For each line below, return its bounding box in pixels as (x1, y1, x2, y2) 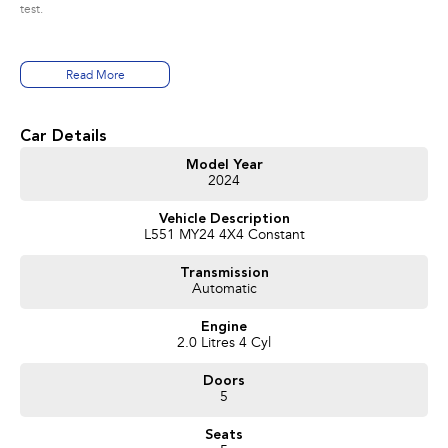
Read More (65, 70, 125, 83)
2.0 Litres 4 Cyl (177, 337, 271, 352)
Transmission (179, 266, 269, 281)
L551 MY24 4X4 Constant (143, 229, 305, 244)
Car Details (20, 129, 107, 146)
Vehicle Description (158, 212, 290, 227)
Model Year (185, 158, 263, 173)
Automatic (191, 283, 257, 298)
